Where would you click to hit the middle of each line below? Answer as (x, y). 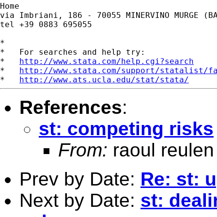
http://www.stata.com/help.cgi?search (107, 61)
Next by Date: (80, 200)
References (71, 107)
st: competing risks (126, 128)
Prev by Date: (80, 179)
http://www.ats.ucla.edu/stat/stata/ (104, 79)
